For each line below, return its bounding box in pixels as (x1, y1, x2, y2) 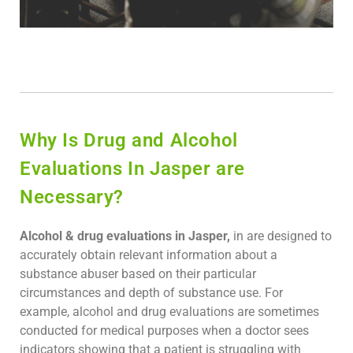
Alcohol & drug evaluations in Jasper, (20, 229, 230, 244)
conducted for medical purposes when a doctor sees (20, 323, 309, 339)
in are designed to (230, 229, 332, 244)
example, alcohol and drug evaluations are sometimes (20, 304, 319, 320)
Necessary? (20, 186, 124, 209)
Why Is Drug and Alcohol (20, 129, 238, 152)
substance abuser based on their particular (20, 266, 256, 282)
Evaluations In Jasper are (20, 158, 246, 180)
